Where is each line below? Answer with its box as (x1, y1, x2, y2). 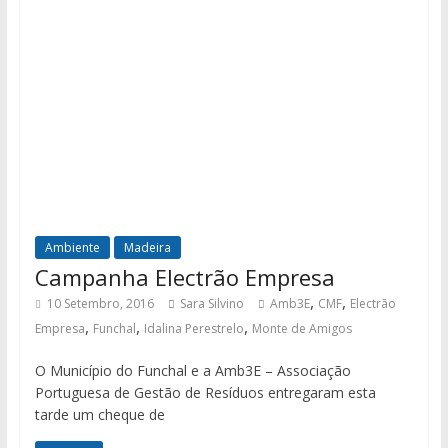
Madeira (123, 239, 171, 257)
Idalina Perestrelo (143, 320, 244, 338)
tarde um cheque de (34, 405, 165, 425)
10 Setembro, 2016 (46, 295, 154, 313)
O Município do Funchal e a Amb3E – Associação (34, 361, 351, 381)
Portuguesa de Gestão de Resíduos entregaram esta (34, 383, 376, 403)
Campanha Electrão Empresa (34, 262, 335, 293)
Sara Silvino (179, 295, 244, 313)
